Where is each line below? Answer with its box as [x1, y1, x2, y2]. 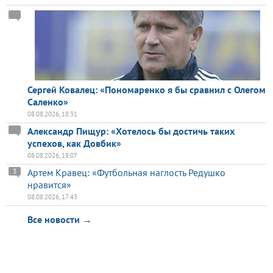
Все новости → [27, 213, 92, 226]
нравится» [27, 179, 71, 191]
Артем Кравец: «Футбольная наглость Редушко [27, 166, 225, 179]
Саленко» [27, 96, 68, 108]
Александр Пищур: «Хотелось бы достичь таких [27, 125, 235, 138]
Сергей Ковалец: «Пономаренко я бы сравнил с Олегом [27, 83, 266, 96]
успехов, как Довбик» [27, 137, 121, 150]
